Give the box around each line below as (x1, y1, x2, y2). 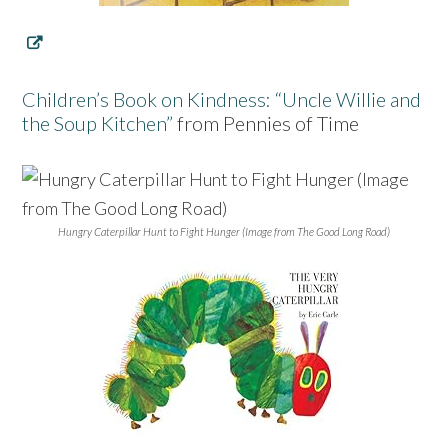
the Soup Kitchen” (22, 110, 174, 135)
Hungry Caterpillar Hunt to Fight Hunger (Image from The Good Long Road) (58, 224, 390, 238)
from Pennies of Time (173, 110, 360, 135)
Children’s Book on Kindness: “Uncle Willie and (22, 86, 422, 111)
